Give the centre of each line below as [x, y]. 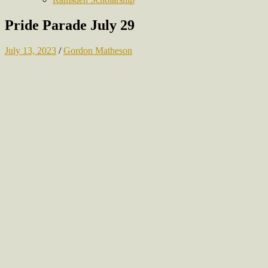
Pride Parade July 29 [70, 25]
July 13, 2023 [31, 50]
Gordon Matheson [98, 50]
